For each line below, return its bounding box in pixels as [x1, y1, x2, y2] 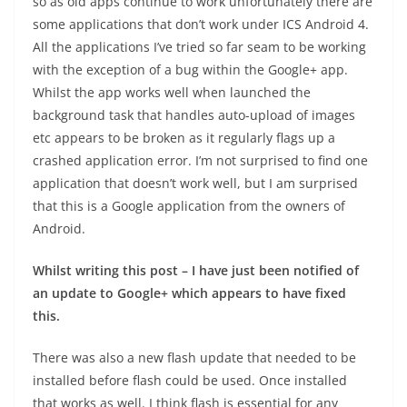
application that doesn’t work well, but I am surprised [33, 174, 358, 192]
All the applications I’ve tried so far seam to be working [33, 38, 366, 55]
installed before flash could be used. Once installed [33, 372, 347, 389]
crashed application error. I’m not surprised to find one [33, 152, 368, 169]
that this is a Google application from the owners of [33, 197, 345, 214]
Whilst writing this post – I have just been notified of [33, 262, 359, 279]
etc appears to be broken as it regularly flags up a [33, 129, 335, 146]
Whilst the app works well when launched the [33, 84, 311, 101]
